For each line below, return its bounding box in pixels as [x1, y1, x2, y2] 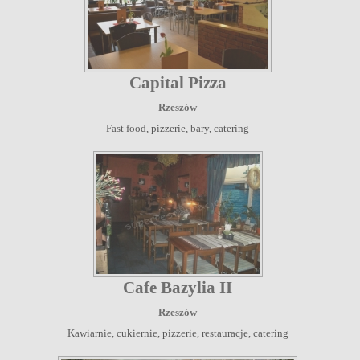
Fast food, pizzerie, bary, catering [106, 121, 249, 134]
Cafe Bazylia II [123, 277, 232, 297]
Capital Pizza [129, 72, 227, 92]
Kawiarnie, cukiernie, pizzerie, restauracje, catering [67, 326, 288, 339]
